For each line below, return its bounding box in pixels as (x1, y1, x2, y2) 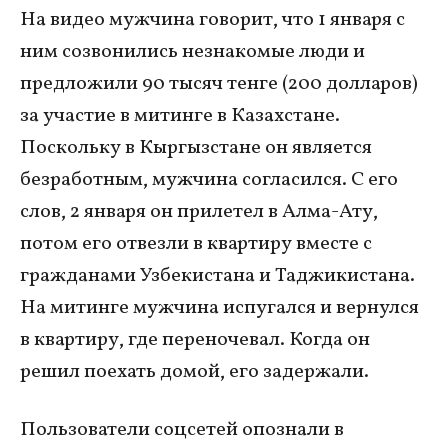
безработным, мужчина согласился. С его (20, 165, 398, 194)
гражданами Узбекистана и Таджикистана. (20, 261, 415, 290)
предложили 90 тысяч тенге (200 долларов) (20, 69, 418, 98)
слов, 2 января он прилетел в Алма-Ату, (20, 197, 378, 226)
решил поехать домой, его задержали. (20, 357, 373, 386)
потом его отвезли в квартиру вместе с (20, 229, 372, 258)
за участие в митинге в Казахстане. (20, 101, 340, 130)
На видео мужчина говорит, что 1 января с (20, 5, 405, 34)
